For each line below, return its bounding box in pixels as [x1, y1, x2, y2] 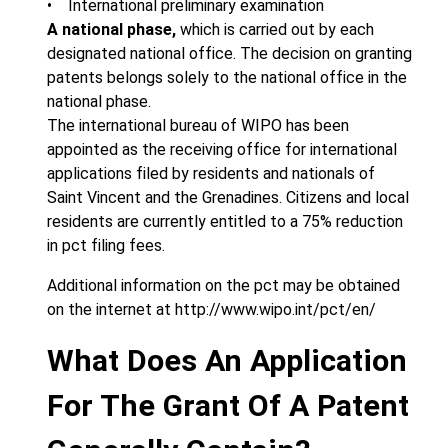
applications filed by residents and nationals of [47, 164, 375, 183]
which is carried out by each [176, 20, 374, 39]
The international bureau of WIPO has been [47, 116, 349, 135]
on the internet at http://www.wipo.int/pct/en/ [47, 300, 376, 319]
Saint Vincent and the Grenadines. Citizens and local [47, 188, 409, 207]
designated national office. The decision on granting [47, 44, 412, 63]
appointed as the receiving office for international [47, 140, 397, 159]
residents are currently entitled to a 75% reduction [47, 212, 403, 231]
